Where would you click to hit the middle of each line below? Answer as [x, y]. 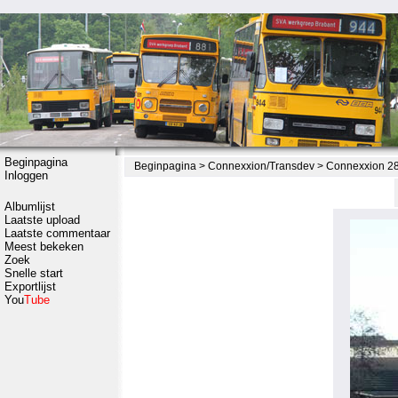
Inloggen [26, 175]
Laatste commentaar [57, 233]
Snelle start [34, 273]
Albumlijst [30, 207]
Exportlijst [30, 287]
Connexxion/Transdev [261, 166]
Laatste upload [42, 220]
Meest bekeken [44, 247]
